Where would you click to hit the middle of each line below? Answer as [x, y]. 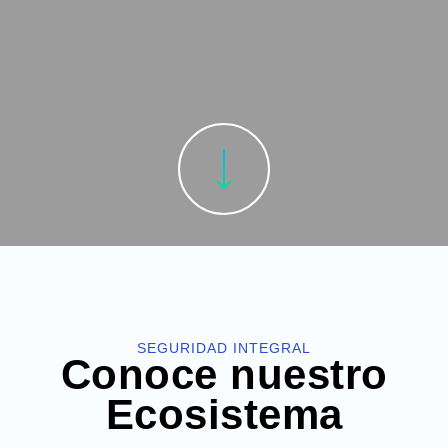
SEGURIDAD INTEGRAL [224, 348]
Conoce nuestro [224, 374]
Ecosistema [224, 414]
